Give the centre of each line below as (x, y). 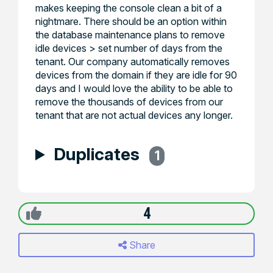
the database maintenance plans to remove (130, 35)
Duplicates (98, 154)
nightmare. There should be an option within (131, 21)
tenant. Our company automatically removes (133, 62)
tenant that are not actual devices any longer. (134, 115)
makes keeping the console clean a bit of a (129, 8)
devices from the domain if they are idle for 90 (136, 75)
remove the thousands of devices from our (129, 102)
